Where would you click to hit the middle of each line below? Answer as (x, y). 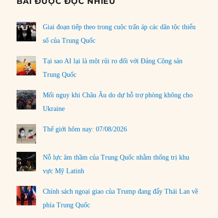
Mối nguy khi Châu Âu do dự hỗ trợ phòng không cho (118, 95)
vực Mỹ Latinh (64, 171)
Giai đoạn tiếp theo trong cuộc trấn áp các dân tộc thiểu (119, 27)
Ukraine (54, 109)
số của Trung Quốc (69, 41)
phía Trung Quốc (67, 205)
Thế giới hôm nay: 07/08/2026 (85, 129)
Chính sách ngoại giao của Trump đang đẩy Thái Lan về (121, 191)
